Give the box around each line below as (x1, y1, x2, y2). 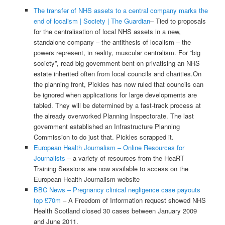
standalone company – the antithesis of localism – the (33, 37, 191, 47)
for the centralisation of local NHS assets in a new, (33, 26, 181, 36)
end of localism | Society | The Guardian (33, 16, 150, 26)
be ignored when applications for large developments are (33, 89, 197, 99)
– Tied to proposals (150, 16, 206, 26)
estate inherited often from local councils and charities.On (33, 68, 201, 78)
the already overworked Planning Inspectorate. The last (33, 110, 194, 121)
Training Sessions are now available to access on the (33, 163, 188, 173)
